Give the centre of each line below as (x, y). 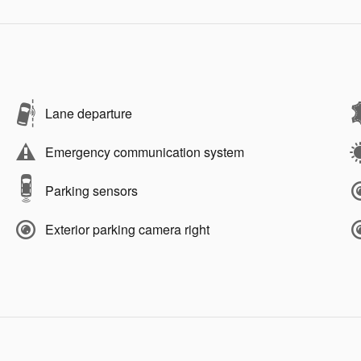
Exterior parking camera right (127, 229)
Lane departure (89, 113)
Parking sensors (91, 190)
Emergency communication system (145, 151)
